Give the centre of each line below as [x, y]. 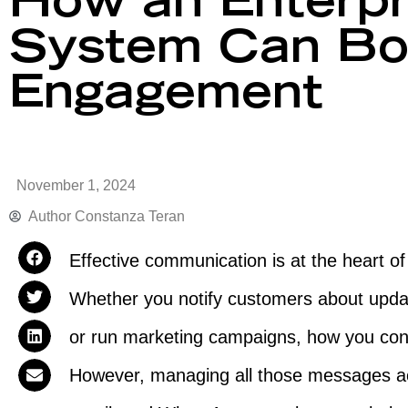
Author [50, 216]
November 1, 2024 [76, 185]
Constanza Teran [128, 216]
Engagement [166, 97]
